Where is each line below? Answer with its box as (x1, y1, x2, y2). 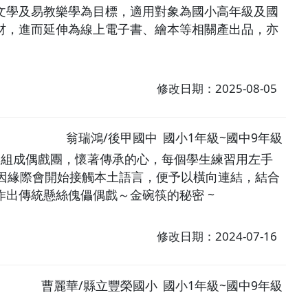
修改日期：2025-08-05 (157, 80, 278, 97)
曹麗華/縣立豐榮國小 (41, 276, 158, 294)
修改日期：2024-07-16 (157, 228, 278, 244)
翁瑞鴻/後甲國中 (66, 129, 158, 146)
